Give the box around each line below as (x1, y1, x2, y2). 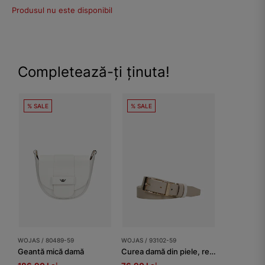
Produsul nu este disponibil (12, 5, 112, 15)
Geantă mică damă (18, 246, 84, 256)
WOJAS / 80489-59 (18, 236, 74, 244)
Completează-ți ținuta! (18, 63, 170, 80)
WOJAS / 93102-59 (121, 236, 176, 244)
